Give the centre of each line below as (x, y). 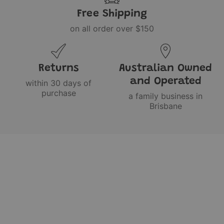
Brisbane (165, 106)
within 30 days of (58, 83)
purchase (58, 93)
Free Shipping (112, 14)
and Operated (165, 81)
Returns (58, 68)
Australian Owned (165, 68)
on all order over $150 (112, 28)
